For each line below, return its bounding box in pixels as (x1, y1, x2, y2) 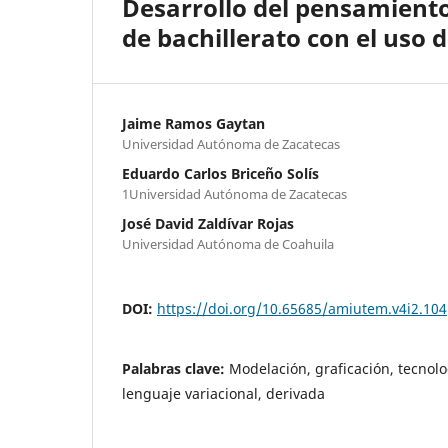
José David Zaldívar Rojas (122, 213, 294, 233)
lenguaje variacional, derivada (122, 383, 325, 403)
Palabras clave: (122, 358, 229, 378)
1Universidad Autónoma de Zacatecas (122, 184, 347, 203)
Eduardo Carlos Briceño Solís (122, 163, 319, 183)
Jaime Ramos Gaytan (122, 113, 265, 133)
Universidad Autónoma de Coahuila (122, 234, 334, 253)
